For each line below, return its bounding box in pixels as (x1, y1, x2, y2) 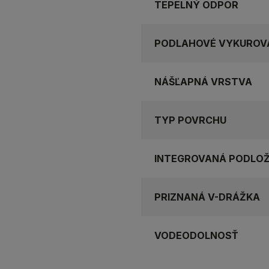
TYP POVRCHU (154, 113, 226, 126)
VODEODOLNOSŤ (154, 229, 238, 241)
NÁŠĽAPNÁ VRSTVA (154, 75, 252, 88)
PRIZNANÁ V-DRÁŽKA (154, 190, 260, 203)
